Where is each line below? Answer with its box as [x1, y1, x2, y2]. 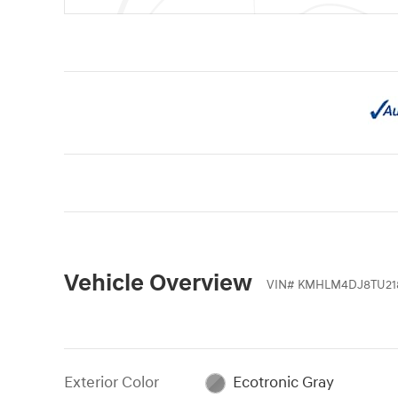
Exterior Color [64, 371, 159, 393]
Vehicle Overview [64, 267, 252, 298]
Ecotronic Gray [232, 371, 334, 393]
